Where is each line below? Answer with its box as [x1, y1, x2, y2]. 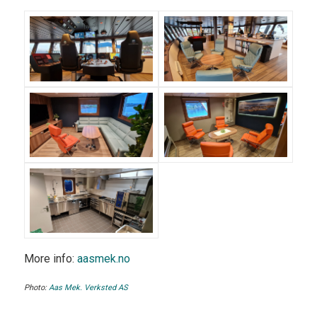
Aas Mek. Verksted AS [48, 283, 128, 293]
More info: [23, 251, 77, 265]
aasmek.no [76, 251, 130, 265]
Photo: [23, 283, 49, 293]
